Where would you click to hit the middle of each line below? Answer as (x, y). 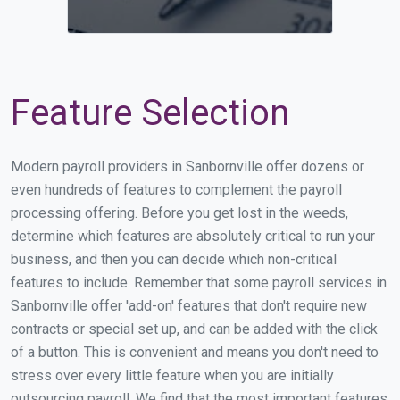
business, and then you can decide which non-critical (174, 259)
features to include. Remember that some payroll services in (199, 282)
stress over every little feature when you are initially (172, 375)
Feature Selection (150, 112)
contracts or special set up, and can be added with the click (194, 329)
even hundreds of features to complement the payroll (176, 189)
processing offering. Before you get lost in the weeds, (179, 212)
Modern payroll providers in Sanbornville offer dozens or (187, 166)
